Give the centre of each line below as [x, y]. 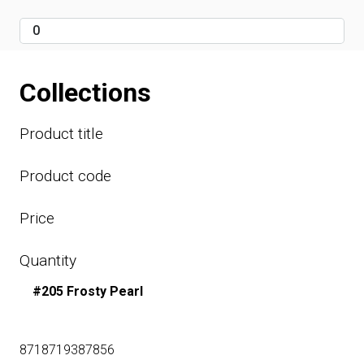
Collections [85, 93]
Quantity [48, 261]
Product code [65, 176]
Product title [61, 134]
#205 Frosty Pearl [88, 292]
